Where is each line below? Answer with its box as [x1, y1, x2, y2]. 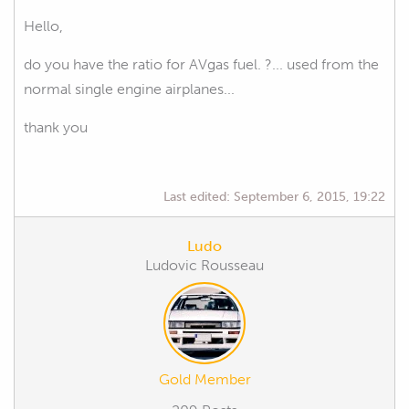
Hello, [24, 16, 63, 35]
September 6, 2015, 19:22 [234, 187, 385, 204]
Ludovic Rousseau [145, 256, 264, 274]
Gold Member [158, 370, 251, 388]
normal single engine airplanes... [24, 79, 235, 98]
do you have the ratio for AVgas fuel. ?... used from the [24, 55, 379, 73]
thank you [24, 118, 88, 136]
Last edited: [163, 187, 234, 204]
